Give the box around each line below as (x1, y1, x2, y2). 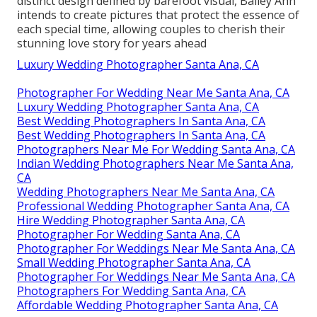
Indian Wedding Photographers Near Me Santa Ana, (17, 155, 294, 171)
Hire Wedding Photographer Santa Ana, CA (17, 212, 245, 228)
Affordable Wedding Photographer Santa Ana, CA (17, 296, 278, 313)
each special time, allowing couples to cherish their (17, 21, 285, 37)
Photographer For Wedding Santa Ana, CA (17, 226, 240, 242)
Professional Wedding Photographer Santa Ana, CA (17, 197, 289, 214)
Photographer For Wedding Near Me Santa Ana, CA (17, 84, 289, 100)
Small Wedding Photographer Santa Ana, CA (17, 254, 250, 270)
